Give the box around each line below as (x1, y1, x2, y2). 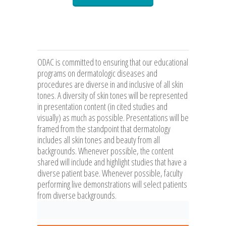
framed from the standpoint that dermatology (37, 123, 171, 135)
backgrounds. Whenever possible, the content (37, 145, 174, 157)
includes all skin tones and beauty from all (37, 134, 160, 146)
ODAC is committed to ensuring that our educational (37, 56, 188, 69)
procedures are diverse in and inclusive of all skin (37, 78, 183, 91)
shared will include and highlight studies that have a (37, 156, 187, 168)
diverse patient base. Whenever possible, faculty (37, 167, 183, 180)
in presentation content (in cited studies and (37, 100, 167, 113)
